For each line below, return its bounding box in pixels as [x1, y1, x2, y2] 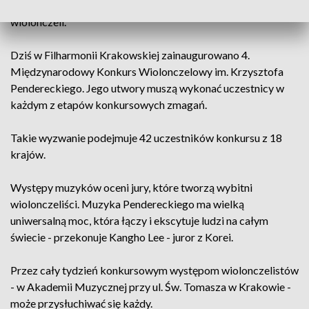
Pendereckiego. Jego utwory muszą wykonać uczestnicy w [10, 81, 284, 94]
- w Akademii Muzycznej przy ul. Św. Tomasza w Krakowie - [10, 280, 291, 293]
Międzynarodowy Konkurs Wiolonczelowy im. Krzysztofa [10, 65, 283, 78]
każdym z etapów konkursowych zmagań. [10, 98, 207, 111]
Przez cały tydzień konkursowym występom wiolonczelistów [10, 263, 299, 277]
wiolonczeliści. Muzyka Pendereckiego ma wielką [10, 197, 244, 210]
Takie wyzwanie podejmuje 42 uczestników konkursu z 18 [10, 131, 282, 144]
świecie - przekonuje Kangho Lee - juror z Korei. [10, 230, 233, 243]
